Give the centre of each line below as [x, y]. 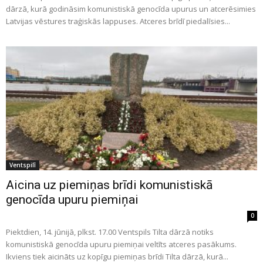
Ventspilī [23, 165]
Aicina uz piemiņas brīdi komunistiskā [109, 185]
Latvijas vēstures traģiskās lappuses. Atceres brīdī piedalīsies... [118, 21]
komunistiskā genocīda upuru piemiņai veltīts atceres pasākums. [121, 245]
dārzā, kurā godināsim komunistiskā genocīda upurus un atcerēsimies [131, 9]
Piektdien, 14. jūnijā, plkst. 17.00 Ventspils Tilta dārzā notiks [110, 232]
